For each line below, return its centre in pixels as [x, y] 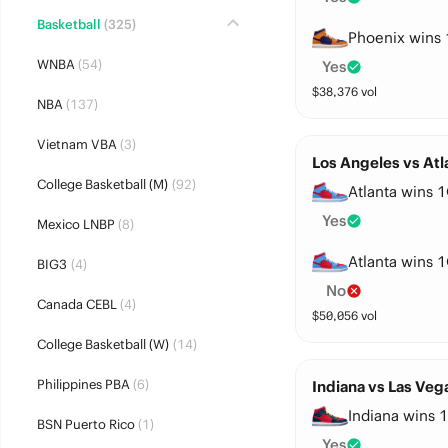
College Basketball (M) [102, 184]
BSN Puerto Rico [85, 424]
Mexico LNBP [75, 224]
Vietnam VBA [76, 144]
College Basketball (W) [102, 344]
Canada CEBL [76, 304]
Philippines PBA [83, 384]
